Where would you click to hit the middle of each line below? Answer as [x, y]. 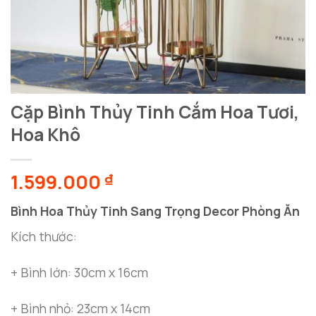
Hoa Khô [45, 135]
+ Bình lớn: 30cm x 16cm [79, 273]
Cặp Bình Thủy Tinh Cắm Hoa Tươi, [155, 112]
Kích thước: [44, 237]
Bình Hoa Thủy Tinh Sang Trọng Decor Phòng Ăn [155, 211]
